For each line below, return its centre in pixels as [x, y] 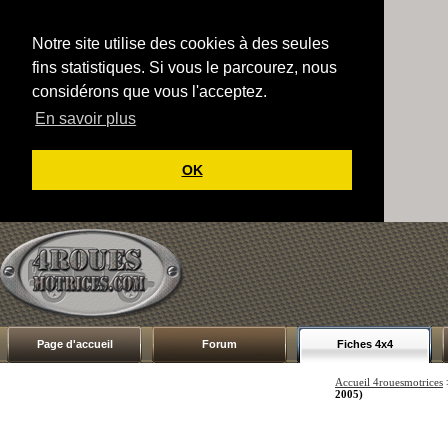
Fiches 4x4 [364, 343]
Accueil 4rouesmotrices [389, 381]
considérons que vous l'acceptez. [149, 91]
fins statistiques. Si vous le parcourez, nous [184, 67]
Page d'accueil [74, 343]
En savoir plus [86, 119]
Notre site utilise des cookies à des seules [180, 43]
